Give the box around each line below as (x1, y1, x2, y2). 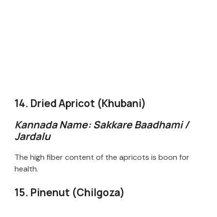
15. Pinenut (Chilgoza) (15, 185, 125, 199)
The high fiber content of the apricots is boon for (15, 152, 189, 162)
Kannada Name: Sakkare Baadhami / (15, 117, 189, 131)
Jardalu (15, 129, 50, 143)
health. (15, 163, 38, 174)
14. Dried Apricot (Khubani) (15, 96, 146, 110)
